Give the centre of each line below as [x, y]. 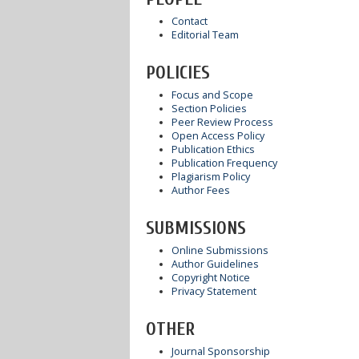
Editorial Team [205, 34]
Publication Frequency [224, 163]
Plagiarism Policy [210, 176]
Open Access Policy [218, 135]
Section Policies [209, 108]
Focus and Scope [212, 95]
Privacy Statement [214, 291]
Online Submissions [220, 250]
